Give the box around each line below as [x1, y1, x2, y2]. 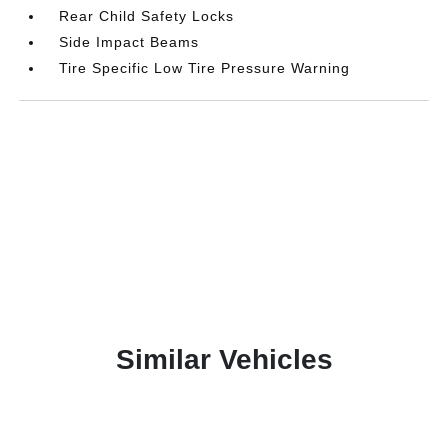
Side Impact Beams [59, 34, 200, 50]
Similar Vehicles [115, 344, 333, 375]
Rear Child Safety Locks [59, 8, 235, 24]
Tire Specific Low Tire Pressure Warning [59, 60, 351, 76]
